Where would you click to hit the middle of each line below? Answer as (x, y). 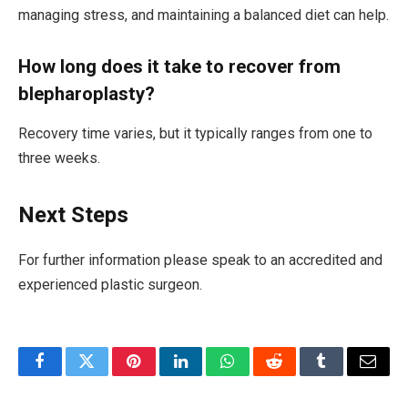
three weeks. (59, 158)
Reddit (295, 375)
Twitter (109, 375)
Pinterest (161, 375)
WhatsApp (261, 375)
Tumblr (344, 375)
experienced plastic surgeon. (110, 285)
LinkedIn (209, 375)
